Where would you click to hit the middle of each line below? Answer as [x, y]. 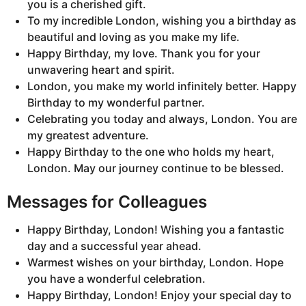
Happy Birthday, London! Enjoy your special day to [159, 295]
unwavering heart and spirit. [101, 69]
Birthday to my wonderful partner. [116, 102]
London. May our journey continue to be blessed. [156, 168]
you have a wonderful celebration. [116, 279]
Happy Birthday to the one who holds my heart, [151, 151]
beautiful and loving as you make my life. [134, 37]
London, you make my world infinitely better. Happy [162, 86]
